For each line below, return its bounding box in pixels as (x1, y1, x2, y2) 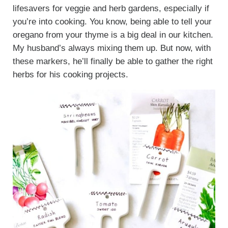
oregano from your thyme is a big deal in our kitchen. (12, 30, 213, 40)
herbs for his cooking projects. (12, 70, 128, 80)
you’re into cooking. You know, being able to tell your (12, 17, 212, 27)
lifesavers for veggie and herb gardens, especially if (12, 4, 209, 14)
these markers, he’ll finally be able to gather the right (12, 56, 213, 67)
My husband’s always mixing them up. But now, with (12, 43, 211, 53)
